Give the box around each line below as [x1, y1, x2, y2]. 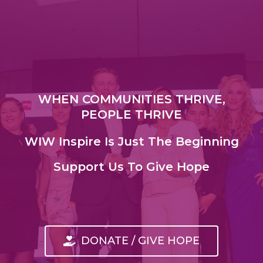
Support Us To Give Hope [53, 159, 210, 174]
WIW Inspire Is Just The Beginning [24, 134, 239, 149]
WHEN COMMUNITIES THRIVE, [38, 92, 225, 106]
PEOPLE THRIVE [81, 107, 182, 122]
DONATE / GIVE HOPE [81, 234, 200, 247]
